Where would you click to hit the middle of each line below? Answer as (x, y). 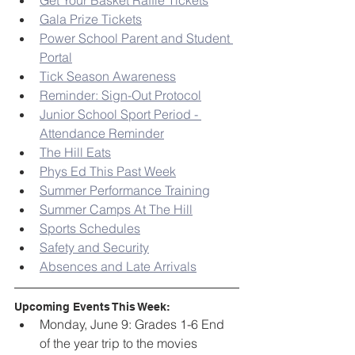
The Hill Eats (75, 153)
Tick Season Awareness (108, 76)
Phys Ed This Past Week (108, 172)
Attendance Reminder (102, 134)
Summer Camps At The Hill (116, 210)
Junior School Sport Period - (120, 115)
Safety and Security (94, 248)
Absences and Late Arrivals (118, 267)
